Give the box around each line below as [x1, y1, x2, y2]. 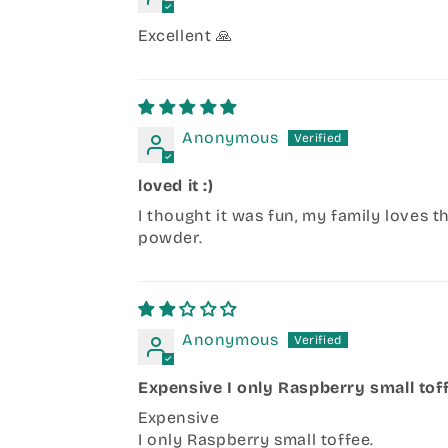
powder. [138, 228, 203, 248]
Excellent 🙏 [138, 26, 233, 46]
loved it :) [138, 176, 214, 196]
